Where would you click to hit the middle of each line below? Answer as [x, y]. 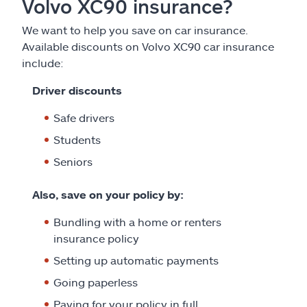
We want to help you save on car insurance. [135, 29]
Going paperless [96, 282]
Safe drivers [84, 117]
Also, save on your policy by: [108, 194]
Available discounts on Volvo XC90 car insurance [148, 46]
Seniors [73, 161]
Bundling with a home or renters [137, 221]
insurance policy [96, 238]
